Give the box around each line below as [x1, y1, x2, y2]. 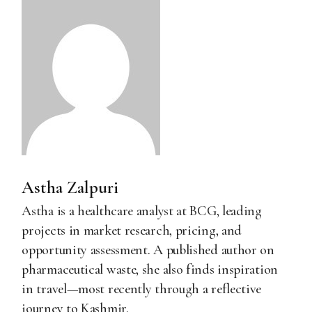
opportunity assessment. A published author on [22, 242, 274, 258]
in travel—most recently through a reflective [22, 281, 262, 297]
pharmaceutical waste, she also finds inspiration [22, 261, 278, 278]
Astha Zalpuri [22, 177, 119, 198]
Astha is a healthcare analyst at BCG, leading [22, 203, 262, 219]
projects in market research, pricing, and [22, 222, 242, 239]
